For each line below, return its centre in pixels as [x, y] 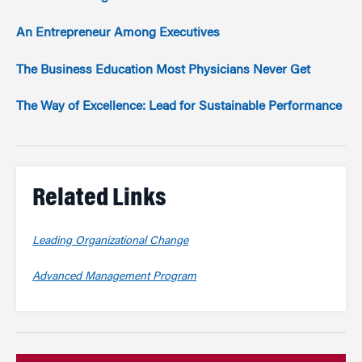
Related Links [99, 199]
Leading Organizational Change [110, 241]
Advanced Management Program [114, 277]
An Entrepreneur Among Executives [118, 34]
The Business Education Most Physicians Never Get [163, 70]
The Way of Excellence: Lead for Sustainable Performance [179, 106]
